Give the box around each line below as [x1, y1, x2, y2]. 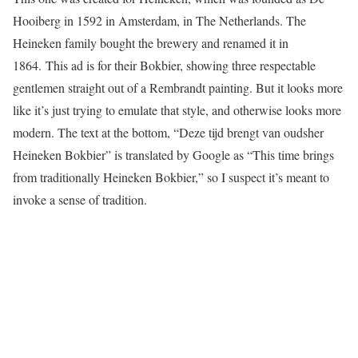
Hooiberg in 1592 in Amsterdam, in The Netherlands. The [13, 12, 306, 29]
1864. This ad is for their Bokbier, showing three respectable [13, 57, 316, 74]
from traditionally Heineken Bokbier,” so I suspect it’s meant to [13, 169, 329, 185]
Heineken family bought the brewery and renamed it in [13, 34, 288, 51]
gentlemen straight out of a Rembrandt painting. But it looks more [13, 79, 343, 96]
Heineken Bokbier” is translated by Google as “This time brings [13, 146, 334, 163]
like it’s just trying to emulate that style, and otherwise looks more [13, 101, 341, 118]
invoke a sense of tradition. [13, 191, 147, 208]
